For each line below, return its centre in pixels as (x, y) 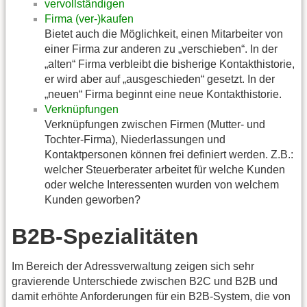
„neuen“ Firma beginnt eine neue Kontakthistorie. (163, 95)
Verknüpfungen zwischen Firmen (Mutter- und (155, 125)
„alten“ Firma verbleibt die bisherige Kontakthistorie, (170, 64)
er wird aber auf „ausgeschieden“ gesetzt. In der (160, 79)
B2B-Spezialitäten (105, 236)
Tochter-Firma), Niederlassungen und (135, 140)
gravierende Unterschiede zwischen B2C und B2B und (145, 281)
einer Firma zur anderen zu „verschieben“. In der (161, 49)
